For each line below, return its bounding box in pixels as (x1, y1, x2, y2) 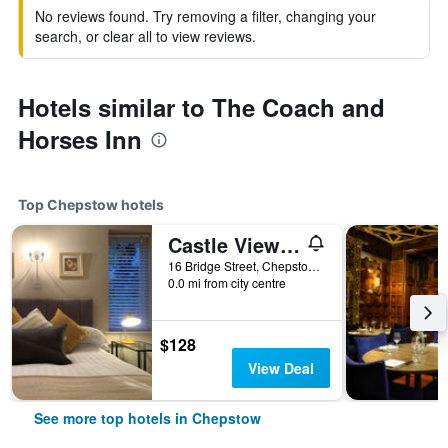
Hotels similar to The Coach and (18, 90, 385, 124)
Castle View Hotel (280, 230, 300, 259)
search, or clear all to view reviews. (35, 26, 256, 46)
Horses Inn (18, 122, 142, 156)
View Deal (247, 358, 314, 378)
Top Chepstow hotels (18, 196, 164, 213)
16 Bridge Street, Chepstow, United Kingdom (308, 257, 320, 274)
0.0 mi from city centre (168, 274, 286, 291)
